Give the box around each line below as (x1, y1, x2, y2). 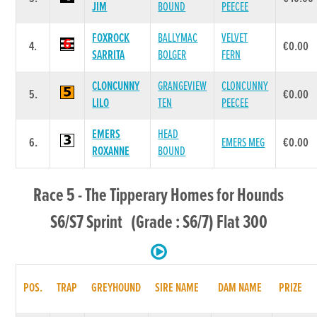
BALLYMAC (158, 30, 198, 47)
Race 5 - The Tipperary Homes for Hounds (33, 183, 284, 208)
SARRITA (92, 47, 125, 64)
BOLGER (158, 47, 187, 64)
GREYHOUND (91, 279, 142, 296)
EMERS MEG (221, 134, 265, 151)
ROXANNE (92, 143, 130, 160)
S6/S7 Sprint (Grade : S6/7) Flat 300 (50, 210, 267, 235)
